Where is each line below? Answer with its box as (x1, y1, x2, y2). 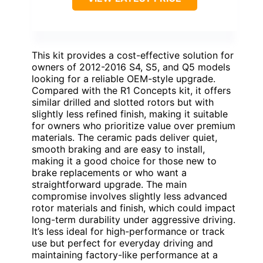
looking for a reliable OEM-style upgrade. (32, 73, 215, 85)
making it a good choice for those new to (32, 155, 217, 167)
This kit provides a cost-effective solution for (32, 49, 234, 62)
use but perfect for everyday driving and (32, 237, 213, 249)
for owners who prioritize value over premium (32, 120, 235, 132)
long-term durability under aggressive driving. (32, 214, 235, 226)
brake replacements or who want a (32, 167, 187, 179)
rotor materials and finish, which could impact (32, 202, 235, 214)
